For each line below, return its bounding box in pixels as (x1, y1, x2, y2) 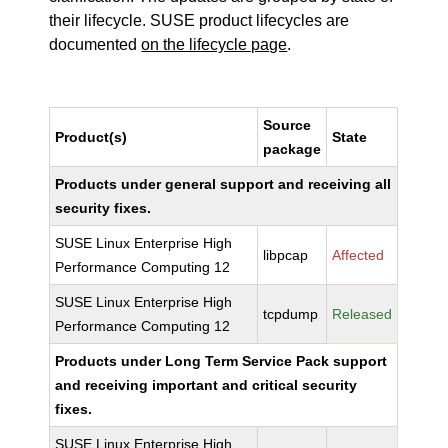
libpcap (263, 247, 309, 263)
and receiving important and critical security (55, 377, 358, 393)
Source (263, 117, 312, 133)
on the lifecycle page (141, 36, 288, 53)
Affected (332, 247, 385, 263)
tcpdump (263, 306, 319, 322)
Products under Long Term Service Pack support (55, 353, 388, 369)
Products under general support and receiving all (55, 176, 392, 192)
